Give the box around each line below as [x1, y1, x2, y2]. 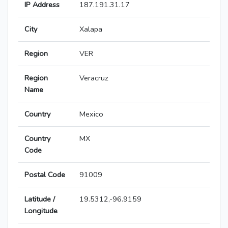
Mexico [79, 109, 103, 120]
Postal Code [24, 169, 65, 180]
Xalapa [79, 24, 102, 35]
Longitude [24, 206, 58, 216]
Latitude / [24, 194, 55, 205]
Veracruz [79, 73, 108, 83]
